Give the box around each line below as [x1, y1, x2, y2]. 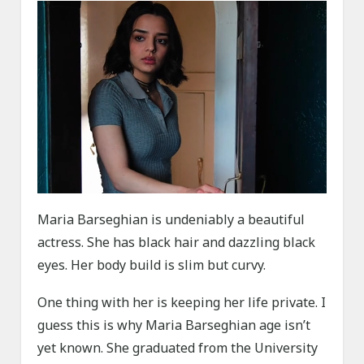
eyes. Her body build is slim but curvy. [37, 256, 266, 275]
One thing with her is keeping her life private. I [37, 293, 327, 312]
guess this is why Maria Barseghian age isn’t [37, 316, 311, 335]
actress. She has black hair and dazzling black [37, 233, 316, 252]
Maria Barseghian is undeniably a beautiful [37, 210, 305, 229]
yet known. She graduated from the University [37, 339, 318, 357]
